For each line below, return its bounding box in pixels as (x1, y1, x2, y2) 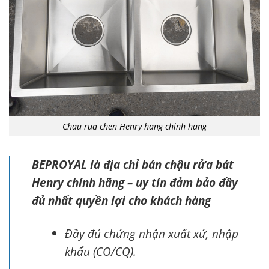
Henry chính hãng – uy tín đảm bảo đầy (32, 174, 238, 191)
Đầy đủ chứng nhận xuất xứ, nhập (64, 225, 238, 242)
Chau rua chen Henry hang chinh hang (62, 120, 207, 132)
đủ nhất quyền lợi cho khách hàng (32, 192, 211, 209)
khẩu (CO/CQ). (64, 243, 136, 260)
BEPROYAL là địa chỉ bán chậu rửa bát (32, 156, 234, 173)
